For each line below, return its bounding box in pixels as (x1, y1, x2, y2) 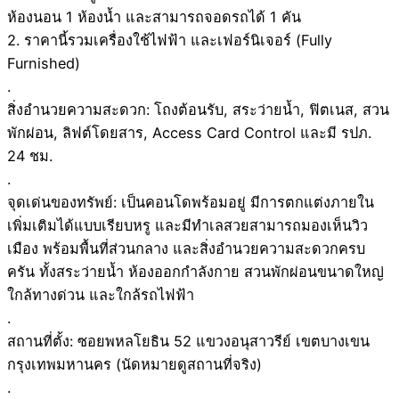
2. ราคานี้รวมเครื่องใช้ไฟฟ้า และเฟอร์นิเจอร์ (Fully (7, 31, 332, 50)
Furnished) (7, 54, 80, 73)
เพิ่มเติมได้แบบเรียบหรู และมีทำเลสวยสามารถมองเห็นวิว (7, 216, 368, 235)
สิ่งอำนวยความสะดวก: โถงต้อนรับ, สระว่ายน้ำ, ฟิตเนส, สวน (7, 101, 389, 119)
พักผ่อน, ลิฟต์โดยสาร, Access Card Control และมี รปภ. (7, 124, 371, 142)
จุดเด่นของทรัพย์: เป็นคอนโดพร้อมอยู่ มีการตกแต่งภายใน (7, 193, 374, 212)
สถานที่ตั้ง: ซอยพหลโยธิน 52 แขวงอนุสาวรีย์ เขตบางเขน (7, 332, 370, 351)
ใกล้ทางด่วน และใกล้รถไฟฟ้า (7, 286, 194, 305)
